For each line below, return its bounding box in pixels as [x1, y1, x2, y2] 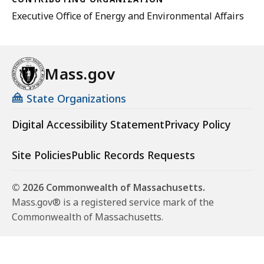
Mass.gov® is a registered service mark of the [12, 196, 214, 209]
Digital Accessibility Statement [12, 117, 164, 132]
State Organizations [27, 91, 126, 106]
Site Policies [12, 148, 71, 163]
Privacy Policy [164, 117, 230, 132]
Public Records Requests [71, 148, 195, 163]
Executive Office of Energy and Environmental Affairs [12, 9, 244, 23]
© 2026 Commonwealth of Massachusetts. [12, 181, 205, 194]
